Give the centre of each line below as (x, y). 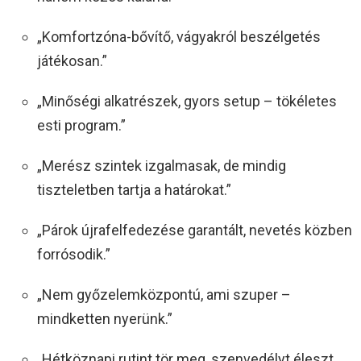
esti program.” (81, 125)
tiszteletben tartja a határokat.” (134, 189)
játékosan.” (72, 60)
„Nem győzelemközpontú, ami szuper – (164, 294)
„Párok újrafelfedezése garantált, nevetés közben (195, 230)
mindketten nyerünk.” (105, 318)
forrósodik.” (74, 254)
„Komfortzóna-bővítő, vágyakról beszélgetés (179, 36)
